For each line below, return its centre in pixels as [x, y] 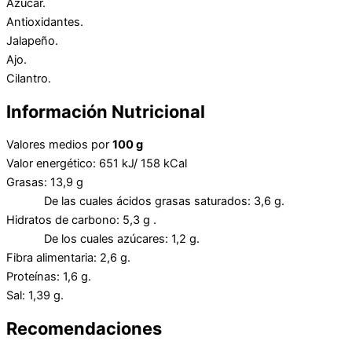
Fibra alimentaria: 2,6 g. [68, 258]
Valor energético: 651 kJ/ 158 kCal [97, 164]
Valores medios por [59, 145]
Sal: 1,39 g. [35, 296]
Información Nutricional [106, 112]
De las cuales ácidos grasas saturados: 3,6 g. [145, 202]
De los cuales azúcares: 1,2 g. [103, 239]
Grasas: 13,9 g [45, 183]
